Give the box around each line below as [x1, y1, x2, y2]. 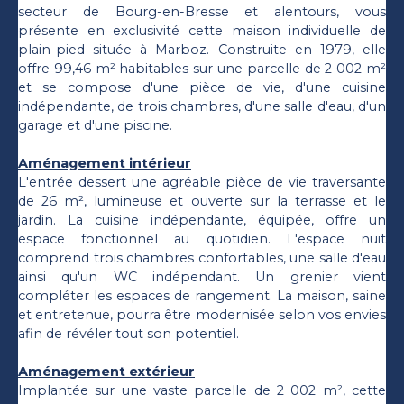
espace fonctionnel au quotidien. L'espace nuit [18, 230, 386, 247]
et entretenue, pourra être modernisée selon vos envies [18, 306, 386, 323]
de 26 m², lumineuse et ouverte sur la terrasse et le [18, 192, 386, 209]
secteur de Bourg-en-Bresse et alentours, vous [18, 3, 386, 20]
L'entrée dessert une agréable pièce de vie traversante [18, 173, 386, 190]
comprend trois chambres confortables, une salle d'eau [18, 249, 386, 266]
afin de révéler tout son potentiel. [18, 325, 239, 342]
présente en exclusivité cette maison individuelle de [18, 22, 386, 39]
